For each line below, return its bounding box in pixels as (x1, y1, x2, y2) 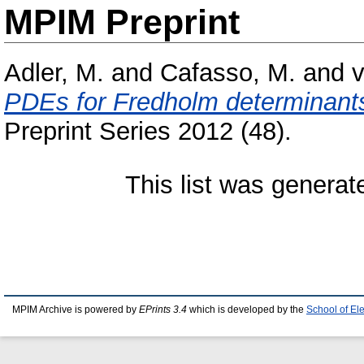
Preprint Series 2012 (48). (4, 117, 292, 146)
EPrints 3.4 (139, 305, 187, 314)
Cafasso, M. (160, 58, 296, 88)
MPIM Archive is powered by (12, 305, 139, 314)
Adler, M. (4, 58, 104, 88)
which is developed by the (187, 305, 306, 314)
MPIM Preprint (4, 2, 240, 41)
